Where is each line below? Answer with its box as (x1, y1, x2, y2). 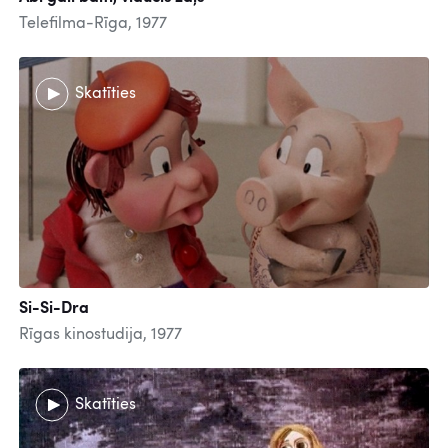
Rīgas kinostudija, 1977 (19, 326, 182, 343)
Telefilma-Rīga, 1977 (19, 16, 167, 33)
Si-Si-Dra (19, 300, 89, 317)
